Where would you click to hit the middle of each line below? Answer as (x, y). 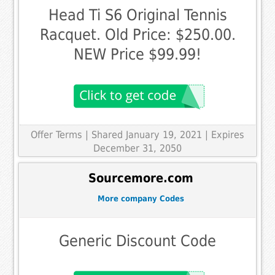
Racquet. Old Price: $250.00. (137, 35)
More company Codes (141, 198)
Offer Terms (56, 135)
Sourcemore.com (141, 178)
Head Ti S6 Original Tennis (137, 15)
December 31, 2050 (137, 149)
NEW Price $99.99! (137, 55)
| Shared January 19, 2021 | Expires (165, 135)
